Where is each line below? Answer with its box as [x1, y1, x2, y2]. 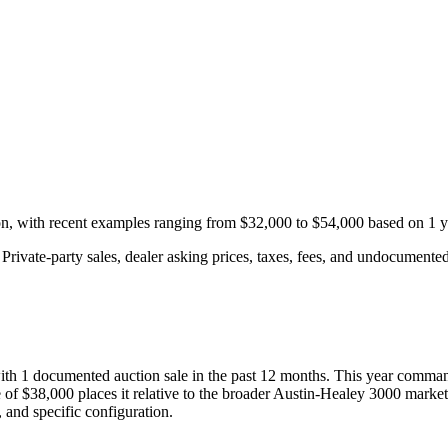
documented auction [29, 367, 160, 385]
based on [364, 214, 428, 232]
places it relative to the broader [74, 385, 270, 403]
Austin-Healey [273, 385, 365, 403]
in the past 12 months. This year [188, 367, 393, 385]
